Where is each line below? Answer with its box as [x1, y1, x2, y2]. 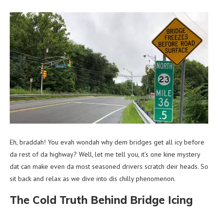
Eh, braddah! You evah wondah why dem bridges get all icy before [10, 137, 204, 146]
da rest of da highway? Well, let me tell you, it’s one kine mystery [10, 149, 200, 159]
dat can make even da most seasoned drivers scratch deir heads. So [10, 162, 208, 171]
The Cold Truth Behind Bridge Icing [10, 193, 193, 207]
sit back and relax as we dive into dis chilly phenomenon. [10, 174, 176, 183]
